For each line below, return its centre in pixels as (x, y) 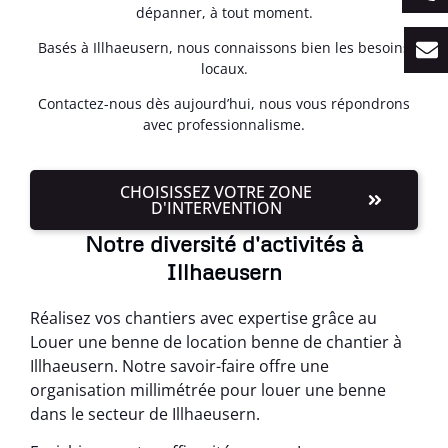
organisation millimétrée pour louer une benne (208, 389)
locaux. (224, 68)
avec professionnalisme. (224, 125)
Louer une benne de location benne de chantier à (216, 341)
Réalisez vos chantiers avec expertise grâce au (203, 317)
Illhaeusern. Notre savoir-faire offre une (179, 365)
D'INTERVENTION (216, 207)
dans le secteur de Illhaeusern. (145, 413)
